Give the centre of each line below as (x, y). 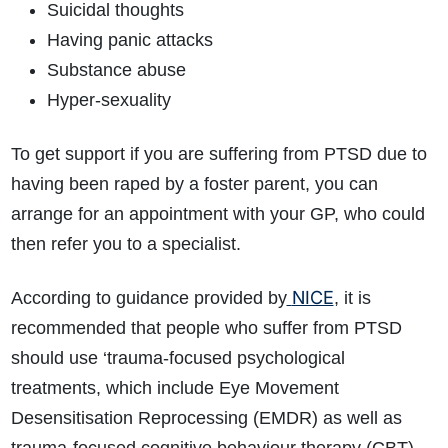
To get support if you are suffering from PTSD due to (218, 154)
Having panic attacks (129, 40)
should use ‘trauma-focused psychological (177, 358)
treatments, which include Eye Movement (174, 388)
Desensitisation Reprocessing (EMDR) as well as (206, 418)
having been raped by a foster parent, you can (194, 184)
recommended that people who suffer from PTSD (206, 328)
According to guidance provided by (148, 298)
